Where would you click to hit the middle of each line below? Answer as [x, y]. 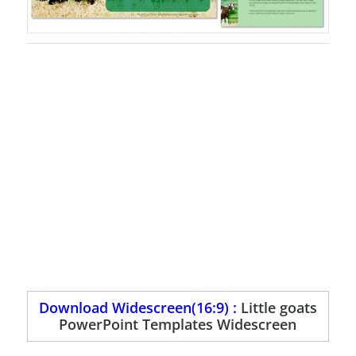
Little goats [279, 307]
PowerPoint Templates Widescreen [178, 324]
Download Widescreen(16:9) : [139, 307]
